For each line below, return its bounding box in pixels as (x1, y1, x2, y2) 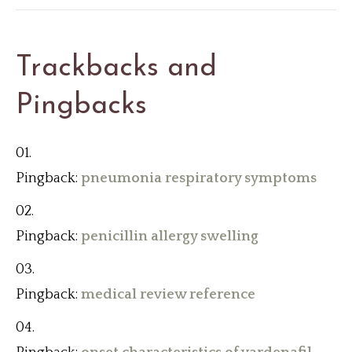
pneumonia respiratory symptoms (81, 170, 317, 187)
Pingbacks (16, 92, 147, 121)
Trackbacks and (16, 54, 217, 83)
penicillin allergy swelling (81, 229, 258, 245)
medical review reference (81, 287, 255, 303)
